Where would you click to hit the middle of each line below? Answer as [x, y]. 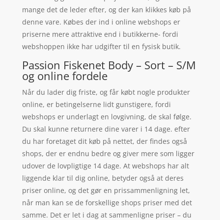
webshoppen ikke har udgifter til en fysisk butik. [101, 47]
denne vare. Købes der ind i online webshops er [101, 22]
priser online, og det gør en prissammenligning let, [106, 191]
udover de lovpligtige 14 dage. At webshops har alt [105, 166]
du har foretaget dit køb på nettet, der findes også [104, 141]
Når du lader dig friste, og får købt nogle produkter [106, 92]
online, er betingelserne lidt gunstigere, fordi [96, 105]
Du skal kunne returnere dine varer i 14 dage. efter [106, 129]
